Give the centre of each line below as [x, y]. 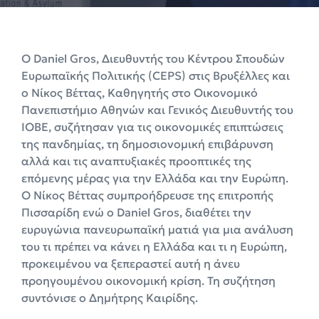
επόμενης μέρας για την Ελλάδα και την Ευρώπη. [155, 178]
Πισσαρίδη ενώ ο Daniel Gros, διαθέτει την [136, 213]
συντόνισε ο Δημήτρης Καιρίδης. [110, 298]
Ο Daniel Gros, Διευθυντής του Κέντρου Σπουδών [153, 59]
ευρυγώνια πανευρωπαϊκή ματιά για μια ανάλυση [157, 230]
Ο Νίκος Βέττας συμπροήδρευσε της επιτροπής [147, 195]
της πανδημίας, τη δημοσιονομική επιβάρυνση [147, 144]
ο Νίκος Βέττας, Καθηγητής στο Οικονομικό [140, 93]
